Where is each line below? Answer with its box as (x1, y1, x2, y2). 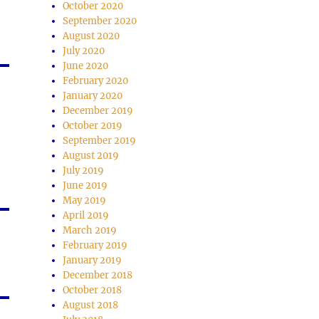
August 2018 (63, 299, 119, 312)
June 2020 (63, 60, 109, 73)
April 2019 (63, 209, 110, 222)
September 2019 (63, 135, 137, 147)
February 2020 (63, 75, 129, 88)
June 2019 (63, 179, 108, 192)
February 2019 (63, 239, 128, 252)
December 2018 (63, 269, 133, 282)
